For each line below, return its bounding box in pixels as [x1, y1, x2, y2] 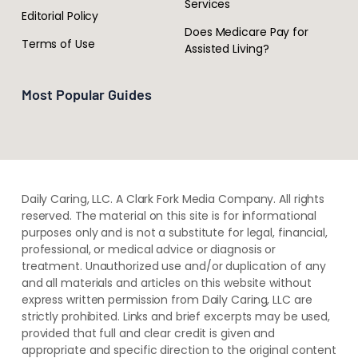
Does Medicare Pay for [185, 24, 308, 41]
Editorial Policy [21, 8, 99, 25]
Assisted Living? [185, 41, 269, 58]
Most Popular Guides [21, 86, 152, 104]
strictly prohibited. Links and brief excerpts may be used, [21, 308, 331, 324]
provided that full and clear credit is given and [21, 324, 276, 341]
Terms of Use [21, 36, 95, 53]
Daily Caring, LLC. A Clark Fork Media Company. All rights [21, 190, 325, 207]
